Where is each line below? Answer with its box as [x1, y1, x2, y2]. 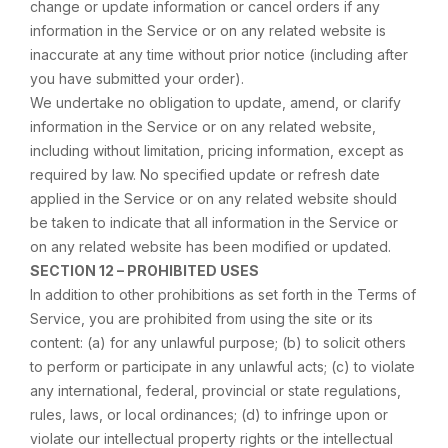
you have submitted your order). [30, 70, 244, 87]
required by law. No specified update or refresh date [30, 166, 380, 183]
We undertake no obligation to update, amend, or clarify [30, 94, 401, 111]
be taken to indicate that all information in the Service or [30, 214, 398, 231]
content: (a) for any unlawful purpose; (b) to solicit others [30, 334, 406, 351]
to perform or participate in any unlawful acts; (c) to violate [30, 358, 415, 375]
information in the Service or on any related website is [30, 22, 386, 39]
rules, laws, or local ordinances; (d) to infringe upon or [30, 406, 388, 423]
